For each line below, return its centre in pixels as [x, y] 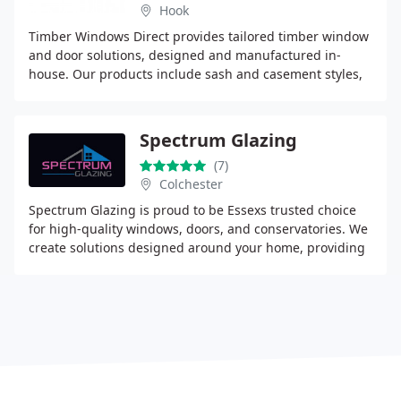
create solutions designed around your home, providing [197, 247]
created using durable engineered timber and [168, 93]
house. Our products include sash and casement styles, [196, 74]
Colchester [191, 184]
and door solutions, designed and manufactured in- [185, 55]
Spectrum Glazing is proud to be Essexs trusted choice [192, 210]
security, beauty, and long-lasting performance [170, 266]
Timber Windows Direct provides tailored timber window [199, 36]
